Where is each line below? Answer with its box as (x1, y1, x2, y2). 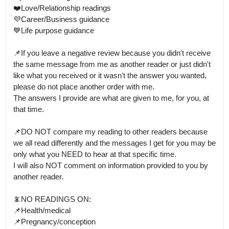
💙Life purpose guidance (13, 26, 94, 35)
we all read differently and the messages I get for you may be (13, 139, 216, 147)
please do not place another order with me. (13, 82, 154, 91)
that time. (13, 105, 44, 113)
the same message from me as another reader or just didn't (13, 60, 211, 68)
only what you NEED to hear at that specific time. (13, 150, 176, 158)
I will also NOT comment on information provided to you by (13, 161, 208, 170)
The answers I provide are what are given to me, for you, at (13, 94, 209, 102)
